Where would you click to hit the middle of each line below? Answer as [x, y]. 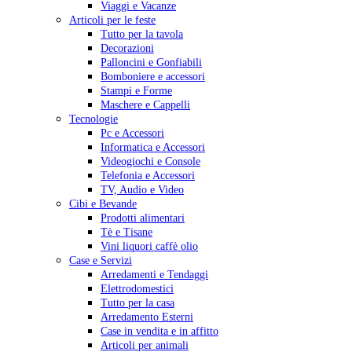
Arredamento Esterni [147, 317]
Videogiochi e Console [150, 161]
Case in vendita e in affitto [159, 331]
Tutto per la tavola [142, 34]
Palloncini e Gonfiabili [151, 62]
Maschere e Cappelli [145, 105]
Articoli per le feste [112, 20]
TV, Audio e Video [142, 190]
